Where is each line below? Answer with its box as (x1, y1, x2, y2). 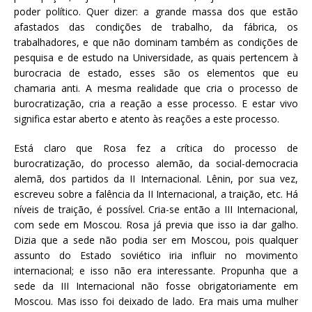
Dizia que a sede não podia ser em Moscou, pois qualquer (14, 233, 298, 247)
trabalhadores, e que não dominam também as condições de (14, 35, 298, 49)
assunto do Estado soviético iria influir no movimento (14, 248, 298, 262)
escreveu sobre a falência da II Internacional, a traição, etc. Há (14, 187, 298, 201)
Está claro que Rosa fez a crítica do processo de (14, 141, 298, 155)
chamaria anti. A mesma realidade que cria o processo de (14, 81, 298, 95)
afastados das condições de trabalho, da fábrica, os (14, 19, 298, 33)
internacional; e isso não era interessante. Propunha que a (14, 263, 298, 277)
